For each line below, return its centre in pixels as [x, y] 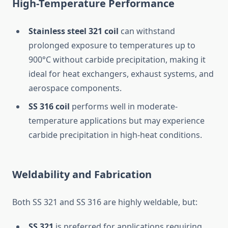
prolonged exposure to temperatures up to [112, 46]
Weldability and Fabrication [82, 175]
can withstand [147, 31]
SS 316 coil [49, 107]
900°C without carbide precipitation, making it [117, 60]
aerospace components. [75, 88]
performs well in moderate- [124, 107]
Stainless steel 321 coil [74, 31]
